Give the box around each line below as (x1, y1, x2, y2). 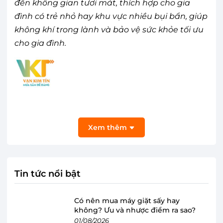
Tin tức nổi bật (14, 168, 81, 179)
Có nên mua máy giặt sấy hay (74, 196, 180, 205)
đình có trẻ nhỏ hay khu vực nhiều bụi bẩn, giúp (14, 11, 208, 21)
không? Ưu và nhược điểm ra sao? (74, 205, 196, 215)
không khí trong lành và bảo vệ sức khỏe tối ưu (14, 24, 204, 34)
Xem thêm (88, 122, 129, 132)
